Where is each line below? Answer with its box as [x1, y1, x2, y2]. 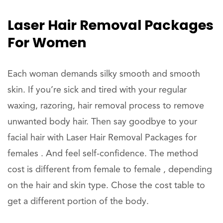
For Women [7, 33, 87, 52]
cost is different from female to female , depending [7, 165, 212, 174]
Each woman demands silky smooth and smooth [7, 70, 200, 79]
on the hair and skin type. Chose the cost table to [7, 181, 205, 190]
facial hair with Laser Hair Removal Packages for [7, 133, 197, 142]
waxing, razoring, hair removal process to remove [7, 102, 204, 111]
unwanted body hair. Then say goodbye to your [7, 117, 197, 126]
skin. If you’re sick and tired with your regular [7, 86, 187, 95]
